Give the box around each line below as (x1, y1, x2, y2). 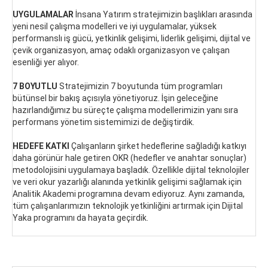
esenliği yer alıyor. (13, 57, 79, 67)
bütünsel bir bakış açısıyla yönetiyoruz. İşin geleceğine (13, 93, 218, 103)
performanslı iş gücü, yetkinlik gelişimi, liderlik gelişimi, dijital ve (13, 33, 251, 43)
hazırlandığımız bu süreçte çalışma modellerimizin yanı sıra (13, 105, 238, 115)
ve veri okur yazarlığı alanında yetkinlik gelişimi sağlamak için (13, 176, 242, 187)
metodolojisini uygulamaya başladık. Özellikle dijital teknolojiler (13, 165, 249, 175)
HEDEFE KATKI (13, 141, 71, 151)
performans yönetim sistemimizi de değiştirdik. (13, 117, 194, 127)
